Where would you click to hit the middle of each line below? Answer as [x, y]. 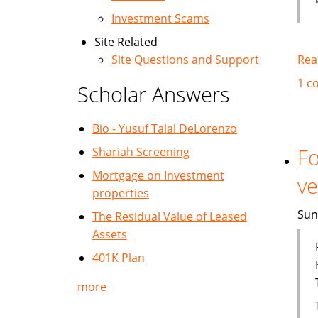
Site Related [126, 42]
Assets [109, 234]
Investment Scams [160, 18]
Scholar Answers [154, 94]
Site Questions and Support [185, 60]
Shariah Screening [141, 152]
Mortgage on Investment [158, 175]
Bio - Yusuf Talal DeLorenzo [164, 128]
